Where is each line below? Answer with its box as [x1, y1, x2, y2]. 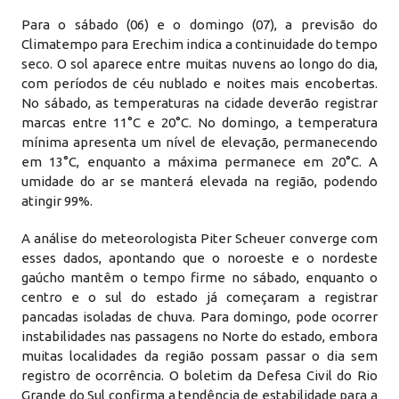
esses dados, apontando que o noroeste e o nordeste [21, 250, 378, 265]
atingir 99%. [21, 193, 94, 208]
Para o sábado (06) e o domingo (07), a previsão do [21, 17, 378, 32]
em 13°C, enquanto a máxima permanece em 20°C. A [21, 154, 378, 169]
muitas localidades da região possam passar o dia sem [21, 348, 378, 363]
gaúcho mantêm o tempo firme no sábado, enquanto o [21, 270, 378, 285]
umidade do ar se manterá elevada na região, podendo [21, 174, 378, 189]
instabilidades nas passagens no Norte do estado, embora [21, 329, 378, 344]
